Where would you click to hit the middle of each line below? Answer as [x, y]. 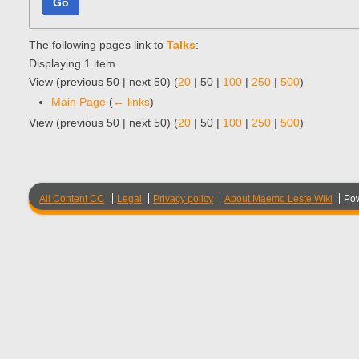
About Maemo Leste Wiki [278, 199]
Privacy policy [183, 199]
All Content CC [72, 199]
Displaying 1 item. [74, 63]
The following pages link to [98, 44]
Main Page [79, 101]
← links [131, 101]
